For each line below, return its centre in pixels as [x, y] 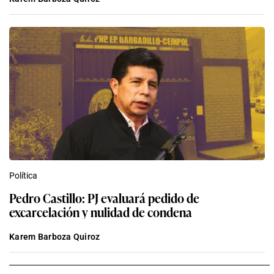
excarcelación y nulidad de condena [141, 212]
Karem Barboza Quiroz [55, 237]
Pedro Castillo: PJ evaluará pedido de [104, 198]
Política [23, 176]
